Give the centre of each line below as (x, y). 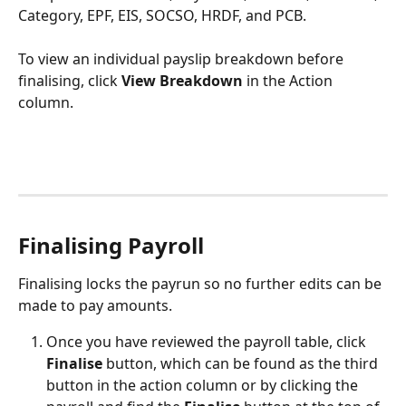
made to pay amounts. (95, 305)
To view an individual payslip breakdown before (183, 59)
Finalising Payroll (111, 245)
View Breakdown (182, 81)
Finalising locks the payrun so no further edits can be (202, 283)
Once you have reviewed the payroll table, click (208, 341)
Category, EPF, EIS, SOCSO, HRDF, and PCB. (162, 15)
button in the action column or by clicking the (204, 385)
